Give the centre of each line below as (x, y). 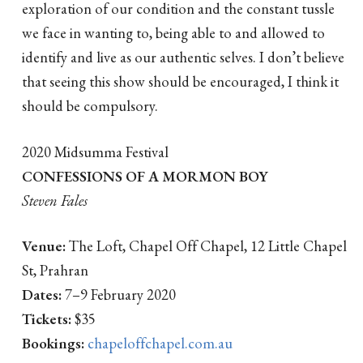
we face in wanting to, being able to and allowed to (173, 33)
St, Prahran (55, 270)
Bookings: (53, 343)
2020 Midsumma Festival (95, 151)
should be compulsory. (90, 106)
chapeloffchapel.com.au (160, 343)
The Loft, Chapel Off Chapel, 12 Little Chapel (208, 246)
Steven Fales (55, 200)
